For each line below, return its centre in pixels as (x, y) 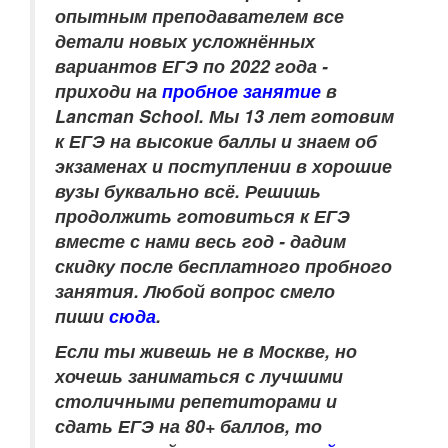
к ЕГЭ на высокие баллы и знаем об (216, 140)
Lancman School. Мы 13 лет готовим (224, 115)
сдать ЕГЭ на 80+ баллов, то (188, 425)
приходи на (108, 90)
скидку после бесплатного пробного (223, 265)
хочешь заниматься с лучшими (199, 375)
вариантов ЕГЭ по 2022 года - (191, 65)
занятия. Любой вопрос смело (195, 290)
